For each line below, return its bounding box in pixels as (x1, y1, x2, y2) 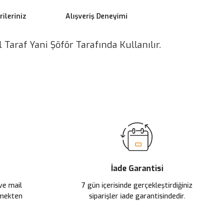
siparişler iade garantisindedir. (88, 192, 185, 201)
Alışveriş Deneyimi (65, 12, 128, 21)
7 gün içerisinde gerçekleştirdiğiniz (81, 181, 193, 190)
